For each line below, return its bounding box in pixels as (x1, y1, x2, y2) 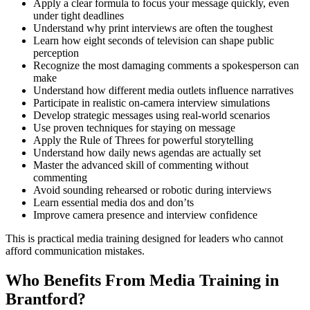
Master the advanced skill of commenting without (33, 159, 248, 172)
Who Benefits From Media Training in (6, 271, 279, 290)
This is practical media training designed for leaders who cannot (6, 232, 283, 245)
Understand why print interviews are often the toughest (33, 22, 273, 35)
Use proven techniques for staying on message (33, 122, 235, 134)
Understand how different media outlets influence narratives (33, 84, 293, 97)
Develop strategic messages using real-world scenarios (33, 109, 270, 122)
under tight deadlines (33, 10, 124, 22)
